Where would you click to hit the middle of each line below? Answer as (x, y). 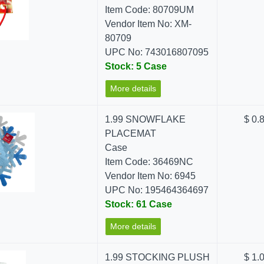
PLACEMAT (131, 133)
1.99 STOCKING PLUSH (158, 257)
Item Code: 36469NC (149, 162)
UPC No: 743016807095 (157, 52)
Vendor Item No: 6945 (151, 176)
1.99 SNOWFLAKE (146, 119)
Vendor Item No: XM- (148, 24)
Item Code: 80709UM (150, 10)
